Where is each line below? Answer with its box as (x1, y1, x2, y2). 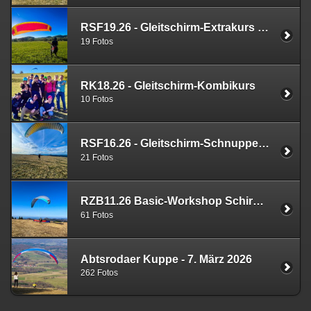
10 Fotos (81, 94, 113, 105)
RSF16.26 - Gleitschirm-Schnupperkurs (258, 137, 269, 150)
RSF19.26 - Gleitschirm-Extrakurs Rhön (258, 22, 269, 34)
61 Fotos (81, 210, 113, 220)
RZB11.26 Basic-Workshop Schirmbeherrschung (253, 195, 264, 208)
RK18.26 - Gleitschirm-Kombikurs (81, 79, 255, 92)
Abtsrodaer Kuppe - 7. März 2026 (81, 253, 252, 265)
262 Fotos (81, 268, 118, 278)
